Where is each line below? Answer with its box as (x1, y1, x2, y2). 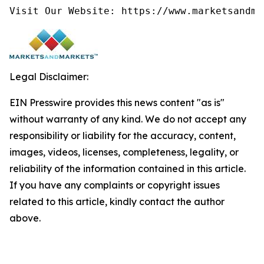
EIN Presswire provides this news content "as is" (9, 97, 225, 108)
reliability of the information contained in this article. (9, 163, 246, 174)
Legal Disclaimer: (9, 71, 88, 82)
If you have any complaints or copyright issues (9, 179, 220, 191)
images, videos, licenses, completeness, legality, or (9, 146, 239, 158)
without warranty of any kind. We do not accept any (9, 113, 246, 125)
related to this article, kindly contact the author (9, 196, 225, 207)
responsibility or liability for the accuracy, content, (9, 130, 236, 141)
